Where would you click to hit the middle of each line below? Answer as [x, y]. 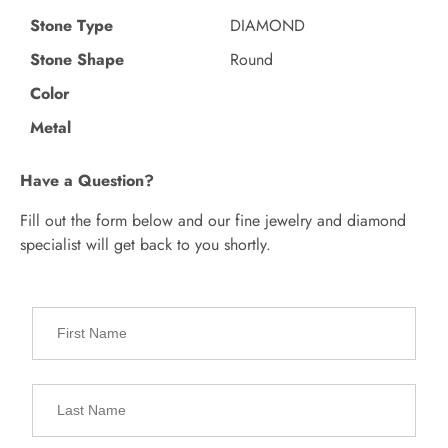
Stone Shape [77, 59]
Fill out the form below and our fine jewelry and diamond [213, 220]
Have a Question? [87, 180]
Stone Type [71, 25]
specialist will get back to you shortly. [145, 244]
